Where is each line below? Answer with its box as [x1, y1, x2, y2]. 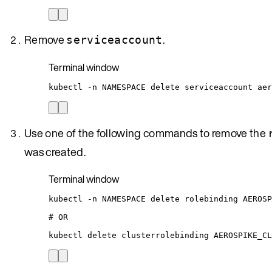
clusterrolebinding [121, 230, 209, 240]
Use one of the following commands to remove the [24, 124, 268, 141]
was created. [24, 143, 86, 160]
